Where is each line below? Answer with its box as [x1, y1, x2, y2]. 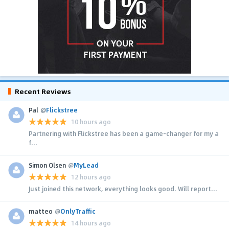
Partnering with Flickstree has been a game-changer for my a [29, 128, 219, 138]
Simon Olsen [29, 160, 66, 170]
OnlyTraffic [60, 206, 96, 216]
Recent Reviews [15, 85, 71, 97]
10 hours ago [71, 117, 111, 127]
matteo [29, 206, 53, 216]
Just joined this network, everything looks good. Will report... [29, 184, 217, 193]
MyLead [74, 160, 99, 170]
